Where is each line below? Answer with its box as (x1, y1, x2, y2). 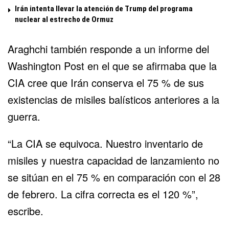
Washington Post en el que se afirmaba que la (8, 58, 217, 73)
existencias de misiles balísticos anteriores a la (8, 91, 219, 107)
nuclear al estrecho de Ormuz (15, 14, 113, 24)
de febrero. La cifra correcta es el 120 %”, (8, 186, 198, 201)
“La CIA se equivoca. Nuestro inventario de (8, 135, 203, 151)
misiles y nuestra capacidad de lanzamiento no (8, 152, 219, 168)
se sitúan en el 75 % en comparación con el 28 (8, 169, 220, 185)
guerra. (8, 108, 40, 124)
